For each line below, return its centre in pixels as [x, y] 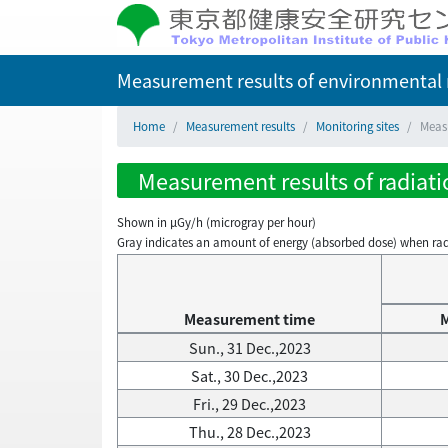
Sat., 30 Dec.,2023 [249, 376]
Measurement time [249, 319]
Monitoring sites [357, 126]
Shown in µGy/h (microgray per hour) [216, 222]
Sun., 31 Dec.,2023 [249, 348]
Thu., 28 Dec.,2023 [249, 432]
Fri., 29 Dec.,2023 [249, 404]
